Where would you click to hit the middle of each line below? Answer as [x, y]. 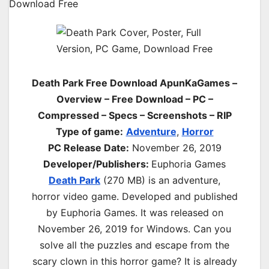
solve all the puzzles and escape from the [134, 245]
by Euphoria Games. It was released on [134, 213]
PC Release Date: [88, 148]
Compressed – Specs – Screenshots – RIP [134, 116]
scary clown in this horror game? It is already [134, 261]
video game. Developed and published [149, 197]
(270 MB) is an [136, 180]
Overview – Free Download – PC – [134, 99]
